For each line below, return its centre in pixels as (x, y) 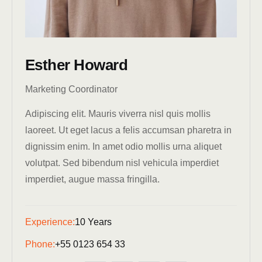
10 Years (93, 222)
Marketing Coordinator (71, 89)
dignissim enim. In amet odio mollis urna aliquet (123, 147)
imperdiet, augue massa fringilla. (92, 180)
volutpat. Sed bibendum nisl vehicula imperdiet (122, 163)
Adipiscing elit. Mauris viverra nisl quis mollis (118, 114)
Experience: (50, 222)
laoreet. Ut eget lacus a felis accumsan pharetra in (128, 130)
